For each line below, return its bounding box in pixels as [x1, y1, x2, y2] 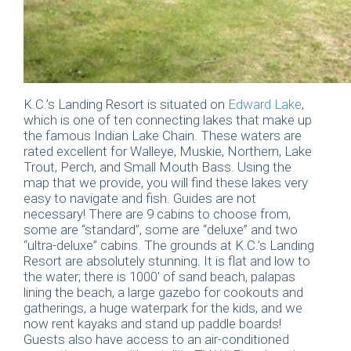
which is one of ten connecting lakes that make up [24, 112, 312, 128]
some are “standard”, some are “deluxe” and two [24, 222, 298, 238]
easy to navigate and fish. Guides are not [24, 190, 256, 207]
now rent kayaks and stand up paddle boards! [24, 316, 281, 332]
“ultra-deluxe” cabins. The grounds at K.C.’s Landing [24, 237, 314, 254]
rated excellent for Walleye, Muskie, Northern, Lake [24, 143, 312, 160]
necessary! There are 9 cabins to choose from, [24, 206, 291, 223]
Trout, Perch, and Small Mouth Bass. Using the [24, 159, 291, 175]
